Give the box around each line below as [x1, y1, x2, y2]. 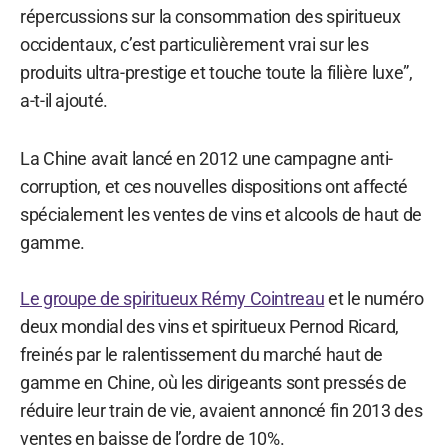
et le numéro [324, 287, 424, 309]
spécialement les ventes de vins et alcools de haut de [20, 203, 422, 225]
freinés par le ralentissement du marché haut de [20, 343, 384, 365]
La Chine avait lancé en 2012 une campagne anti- [20, 147, 394, 169]
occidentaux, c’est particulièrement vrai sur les [20, 33, 369, 55]
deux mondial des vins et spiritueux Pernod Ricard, [20, 315, 400, 337]
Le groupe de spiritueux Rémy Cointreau [20, 287, 325, 309]
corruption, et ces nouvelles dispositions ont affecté [20, 175, 408, 197]
